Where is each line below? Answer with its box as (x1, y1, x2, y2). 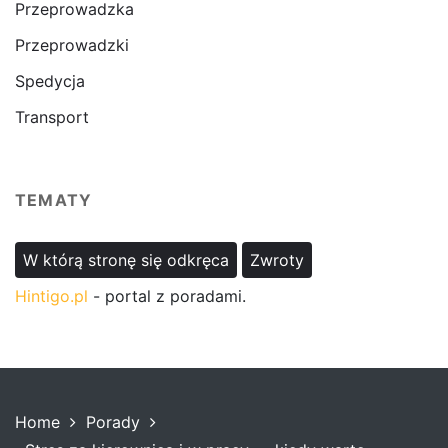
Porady (86, 412, 140, 432)
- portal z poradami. (88, 286, 246, 306)
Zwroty (250, 250, 304, 270)
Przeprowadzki (15, 35, 129, 55)
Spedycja (15, 71, 85, 91)
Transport (15, 107, 89, 127)
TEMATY (15, 190, 93, 210)
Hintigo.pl (15, 286, 88, 306)
